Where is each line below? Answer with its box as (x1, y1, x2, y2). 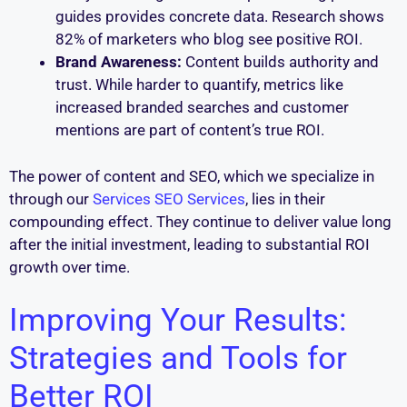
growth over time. (9, 257, 130, 276)
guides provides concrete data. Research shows (55, 7, 384, 26)
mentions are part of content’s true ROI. (55, 121, 324, 140)
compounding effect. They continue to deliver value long (9, 212, 392, 231)
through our (9, 189, 93, 208)
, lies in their (245, 189, 325, 208)
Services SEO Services (93, 189, 245, 208)
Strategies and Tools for (9, 340, 347, 378)
